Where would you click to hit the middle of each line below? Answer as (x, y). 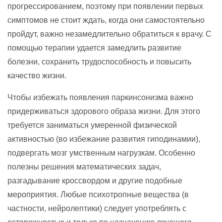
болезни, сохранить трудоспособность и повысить (99, 61)
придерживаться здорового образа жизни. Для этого (104, 111)
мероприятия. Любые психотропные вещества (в (98, 194)
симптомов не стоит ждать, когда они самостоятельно (106, 20)
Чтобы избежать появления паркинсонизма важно (100, 97)
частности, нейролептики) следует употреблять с (97, 208)
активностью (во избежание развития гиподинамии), (104, 139)
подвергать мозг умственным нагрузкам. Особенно (101, 153)
